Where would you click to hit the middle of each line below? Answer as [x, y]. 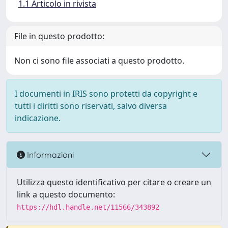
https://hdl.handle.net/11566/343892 [88, 207]
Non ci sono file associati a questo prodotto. [99, 61]
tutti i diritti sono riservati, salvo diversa [91, 106]
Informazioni [49, 154]
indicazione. [38, 118]
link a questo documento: [66, 194]
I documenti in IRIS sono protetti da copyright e [106, 94]
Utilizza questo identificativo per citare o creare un [114, 182]
